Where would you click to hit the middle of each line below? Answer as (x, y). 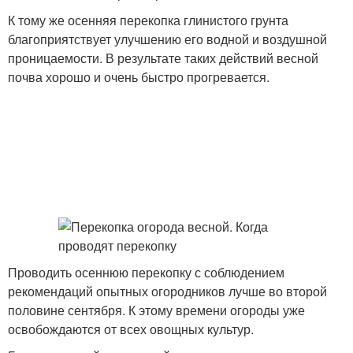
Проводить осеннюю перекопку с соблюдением (146, 272)
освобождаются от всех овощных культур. (131, 329)
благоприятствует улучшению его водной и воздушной (167, 39)
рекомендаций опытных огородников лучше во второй (167, 291)
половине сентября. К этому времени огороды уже (156, 310)
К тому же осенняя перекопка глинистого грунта (148, 20)
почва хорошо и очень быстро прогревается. (139, 77)
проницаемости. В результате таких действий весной (163, 58)
